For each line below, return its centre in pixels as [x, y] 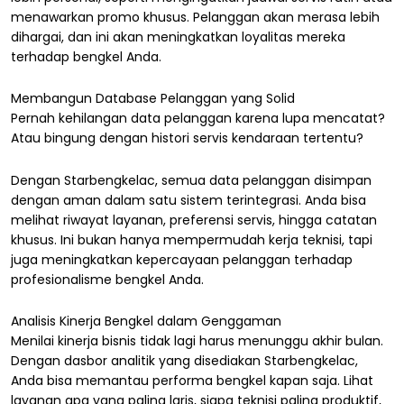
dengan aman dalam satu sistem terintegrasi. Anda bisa [188, 200]
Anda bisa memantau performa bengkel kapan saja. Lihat [192, 381]
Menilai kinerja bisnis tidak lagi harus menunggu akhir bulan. [197, 341]
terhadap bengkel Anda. [86, 56]
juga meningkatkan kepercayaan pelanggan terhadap [182, 259]
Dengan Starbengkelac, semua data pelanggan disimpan [191, 180]
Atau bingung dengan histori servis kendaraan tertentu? [187, 138]
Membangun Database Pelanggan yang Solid [153, 99]
